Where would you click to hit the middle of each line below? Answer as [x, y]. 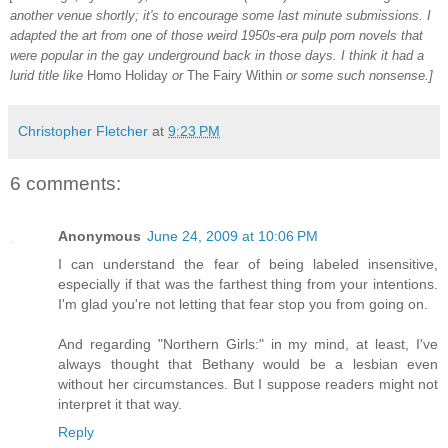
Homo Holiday [127, 76]
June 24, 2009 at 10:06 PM [232, 235]
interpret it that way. [120, 403]
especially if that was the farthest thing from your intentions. [248, 283]
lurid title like [48, 76]
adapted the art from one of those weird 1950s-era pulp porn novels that [216, 36]
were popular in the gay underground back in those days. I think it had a [217, 56]
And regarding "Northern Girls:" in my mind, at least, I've [248, 343]
